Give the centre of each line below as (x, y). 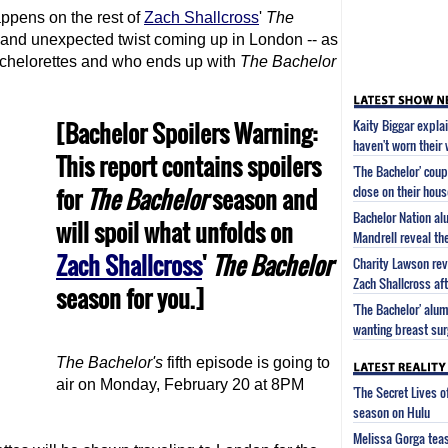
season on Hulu (391, 409)
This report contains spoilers (188, 166)
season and (264, 199)
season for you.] (130, 298)
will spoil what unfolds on (174, 232)
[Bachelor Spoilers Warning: (186, 133)
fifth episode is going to (246, 362)
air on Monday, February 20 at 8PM (180, 384)
